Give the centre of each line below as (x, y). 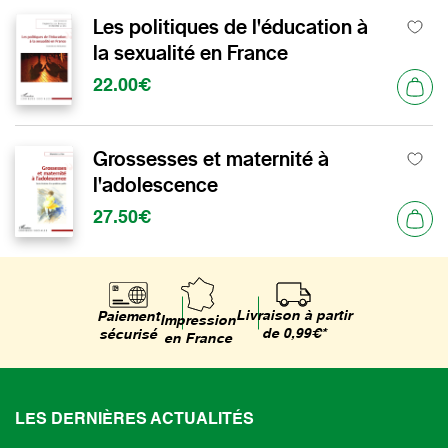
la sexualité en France (190, 52)
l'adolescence (155, 184)
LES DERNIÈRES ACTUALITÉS (134, 420)
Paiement (128, 316)
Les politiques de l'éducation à (230, 26)
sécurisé (128, 334)
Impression (197, 321)
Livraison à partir (293, 316)
